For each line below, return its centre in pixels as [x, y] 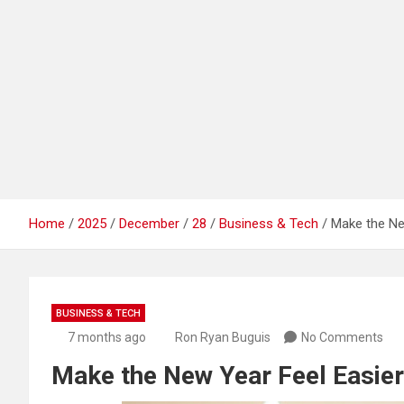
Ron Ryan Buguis [223, 337]
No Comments [342, 337]
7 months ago [106, 337]
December [149, 223]
